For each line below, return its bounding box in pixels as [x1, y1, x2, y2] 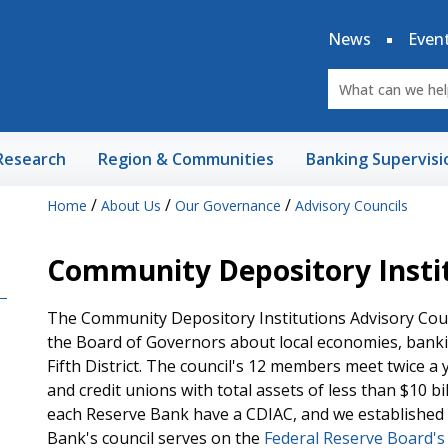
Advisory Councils [294, 196, 408, 215]
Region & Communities [98, 148, 274, 170]
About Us [100, 196, 161, 215]
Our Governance [174, 196, 281, 215]
